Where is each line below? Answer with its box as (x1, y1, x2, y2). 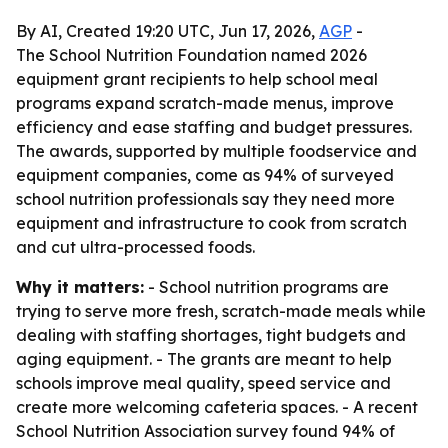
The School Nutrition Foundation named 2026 (16, 45, 367, 65)
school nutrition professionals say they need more (16, 189, 395, 209)
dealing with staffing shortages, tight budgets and (16, 325, 406, 345)
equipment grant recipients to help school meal (16, 69, 378, 89)
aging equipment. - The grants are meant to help (16, 349, 392, 369)
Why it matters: (16, 277, 144, 297)
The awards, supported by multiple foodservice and (16, 141, 417, 161)
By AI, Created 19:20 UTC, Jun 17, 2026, (16, 21, 319, 41)
